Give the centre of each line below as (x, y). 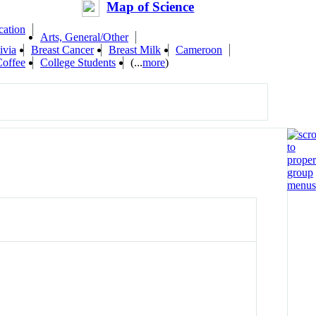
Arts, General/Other (84, 37)
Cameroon (199, 50)
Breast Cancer (62, 50)
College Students (78, 63)
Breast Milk (135, 50)
